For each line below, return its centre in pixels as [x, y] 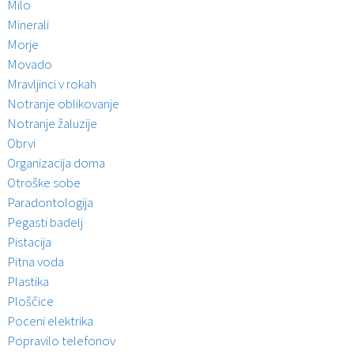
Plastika [28, 281]
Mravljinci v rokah [51, 83]
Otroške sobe [43, 182]
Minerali [28, 24]
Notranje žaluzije [52, 123]
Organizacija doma [56, 162]
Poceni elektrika [50, 320]
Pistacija [29, 241]
